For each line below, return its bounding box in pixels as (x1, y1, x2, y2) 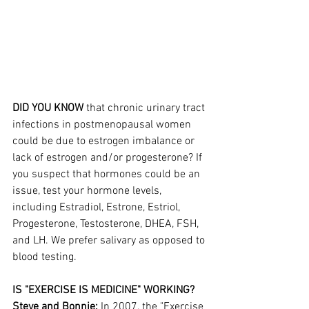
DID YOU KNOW (12, 101, 86, 116)
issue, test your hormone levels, (12, 184, 164, 199)
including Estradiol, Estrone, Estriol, (12, 201, 183, 215)
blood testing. (12, 250, 77, 265)
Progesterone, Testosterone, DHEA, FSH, (12, 217, 201, 232)
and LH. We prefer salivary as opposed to (12, 234, 208, 248)
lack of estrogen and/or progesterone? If (12, 151, 205, 166)
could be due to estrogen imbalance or (12, 134, 197, 149)
